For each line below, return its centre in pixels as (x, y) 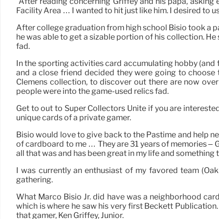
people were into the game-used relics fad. (92, 91)
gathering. (34, 180)
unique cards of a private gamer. (74, 118)
